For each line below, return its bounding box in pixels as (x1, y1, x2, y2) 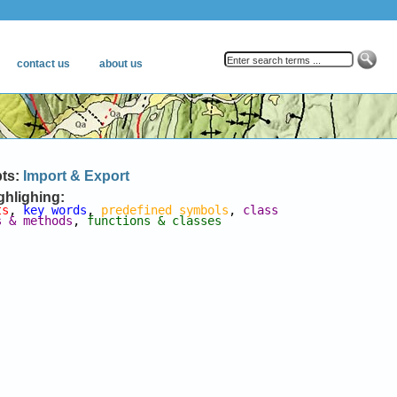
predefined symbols (101, 203, 230, 217)
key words (23, 203, 88, 217)
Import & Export (23, 168, 130, 183)
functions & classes (87, 214, 222, 228)
